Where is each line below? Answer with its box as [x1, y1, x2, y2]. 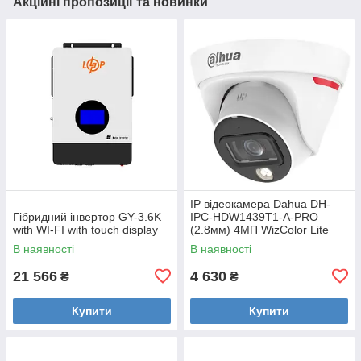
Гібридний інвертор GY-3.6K [13, 210, 161, 223]
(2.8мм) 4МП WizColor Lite [190, 222, 329, 236]
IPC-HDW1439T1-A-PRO [190, 210, 318, 223]
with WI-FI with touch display [13, 222, 158, 236]
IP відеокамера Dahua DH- [190, 197, 330, 210]
